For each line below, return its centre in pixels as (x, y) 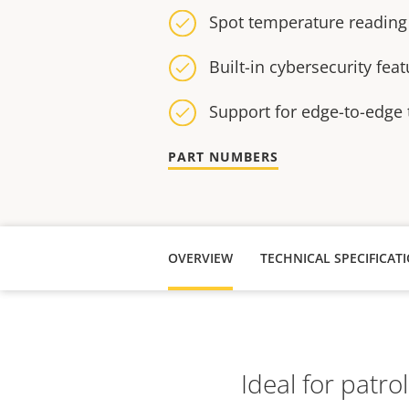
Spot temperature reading (308, 22)
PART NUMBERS (223, 157)
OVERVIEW (200, 258)
